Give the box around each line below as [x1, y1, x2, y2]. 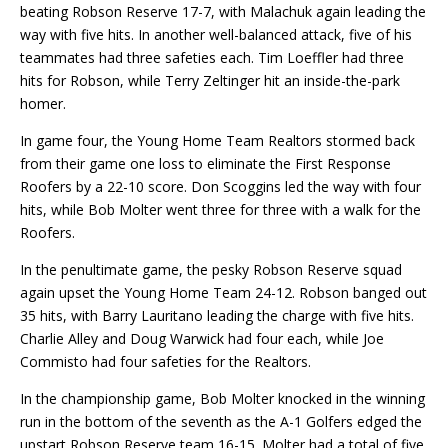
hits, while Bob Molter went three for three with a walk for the [20, 199, 421, 219]
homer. [20, 93, 66, 113]
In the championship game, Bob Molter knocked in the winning [20, 388, 425, 408]
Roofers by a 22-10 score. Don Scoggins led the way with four [20, 176, 421, 196]
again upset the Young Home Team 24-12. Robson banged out [20, 282, 427, 302]
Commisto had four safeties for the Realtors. [20, 351, 311, 371]
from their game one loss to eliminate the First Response [20, 153, 391, 173]
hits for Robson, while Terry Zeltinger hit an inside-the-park [20, 70, 400, 90]
